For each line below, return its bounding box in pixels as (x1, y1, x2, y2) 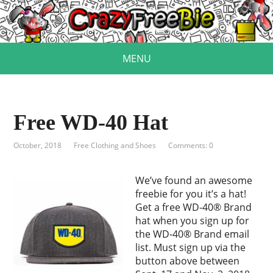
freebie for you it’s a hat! (135, 187, 247, 201)
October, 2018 (13, 140, 62, 151)
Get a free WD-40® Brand (135, 200, 252, 214)
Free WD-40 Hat (13, 110, 169, 135)
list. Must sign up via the (135, 241, 246, 255)
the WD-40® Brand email (135, 227, 250, 241)
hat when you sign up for (135, 214, 250, 228)
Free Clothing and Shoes (74, 140, 157, 151)
